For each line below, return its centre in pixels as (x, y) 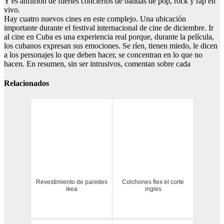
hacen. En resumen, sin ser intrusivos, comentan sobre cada (97, 64)
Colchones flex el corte (153, 182)
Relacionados (26, 83)
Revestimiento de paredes (71, 182)
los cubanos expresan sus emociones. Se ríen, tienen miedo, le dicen (111, 46)
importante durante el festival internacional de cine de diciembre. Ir (109, 28)
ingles (153, 189)
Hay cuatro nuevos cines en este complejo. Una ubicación (95, 19)
